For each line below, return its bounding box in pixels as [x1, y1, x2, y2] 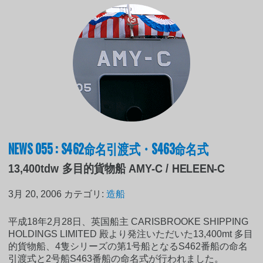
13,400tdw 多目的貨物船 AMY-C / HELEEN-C [8, 161, 225, 175]
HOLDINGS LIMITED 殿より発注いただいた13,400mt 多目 [8, 228, 254, 239]
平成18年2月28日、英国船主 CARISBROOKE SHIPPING [8, 216, 249, 227]
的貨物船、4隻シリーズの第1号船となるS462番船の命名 [8, 241, 248, 251]
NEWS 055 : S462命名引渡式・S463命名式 [8, 137, 209, 159]
